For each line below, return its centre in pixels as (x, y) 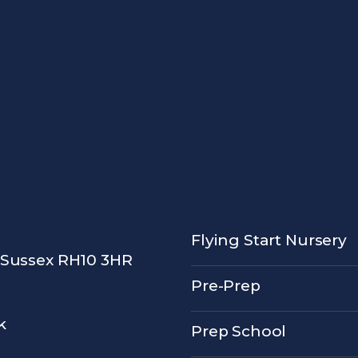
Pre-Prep (226, 285)
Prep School (239, 331)
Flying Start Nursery (269, 240)
